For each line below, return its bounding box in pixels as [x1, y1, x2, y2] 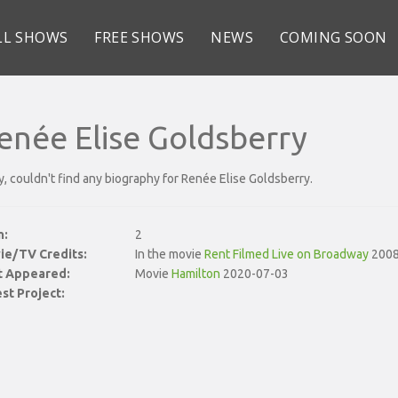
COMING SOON [280, 28, 387, 47]
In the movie [134, 247, 204, 261]
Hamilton [171, 267, 223, 281]
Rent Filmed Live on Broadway [203, 247, 369, 261]
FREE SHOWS [94, 28, 185, 47]
